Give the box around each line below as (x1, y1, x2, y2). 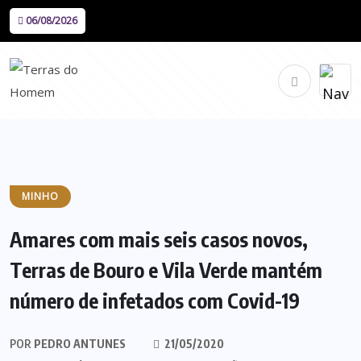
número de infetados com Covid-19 (10, 288, 300, 313)
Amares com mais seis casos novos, (10, 226, 308, 252)
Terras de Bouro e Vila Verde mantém (10, 257, 322, 283)
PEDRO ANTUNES (31, 337, 126, 351)
